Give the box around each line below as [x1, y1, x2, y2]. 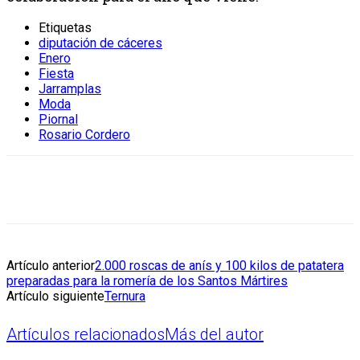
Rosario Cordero [39, 126, 130, 142]
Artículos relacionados [6, 325, 165, 345]
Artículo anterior [6, 257, 95, 273]
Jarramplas [39, 80, 101, 96]
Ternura [104, 288, 145, 304]
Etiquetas [39, 19, 92, 35]
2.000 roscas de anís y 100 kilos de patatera [95, 257, 344, 273]
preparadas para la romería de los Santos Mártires [6, 272, 288, 288]
